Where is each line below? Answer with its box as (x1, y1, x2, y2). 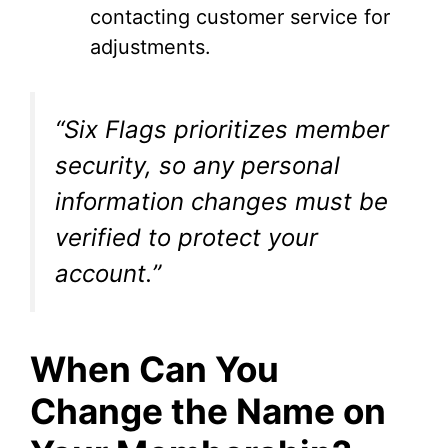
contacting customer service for (90, 5, 390, 30)
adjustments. (90, 35, 211, 60)
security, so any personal (55, 151, 340, 181)
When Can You (30, 348, 279, 391)
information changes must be (55, 187, 388, 217)
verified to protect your (55, 223, 318, 253)
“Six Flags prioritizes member (55, 115, 389, 145)
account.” (55, 259, 161, 289)
